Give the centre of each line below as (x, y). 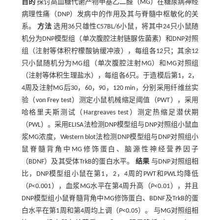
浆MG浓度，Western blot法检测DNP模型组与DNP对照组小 (110, 137)
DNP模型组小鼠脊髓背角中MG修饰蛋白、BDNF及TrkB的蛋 (110, 199)
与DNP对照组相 (174, 162)
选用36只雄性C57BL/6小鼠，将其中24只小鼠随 (125, 27)
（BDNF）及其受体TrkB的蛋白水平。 (79, 162)
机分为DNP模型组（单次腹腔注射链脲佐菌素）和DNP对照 (110, 39)
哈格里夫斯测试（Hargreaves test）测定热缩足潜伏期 (110, 113)
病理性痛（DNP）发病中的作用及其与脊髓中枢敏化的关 (110, 15)
